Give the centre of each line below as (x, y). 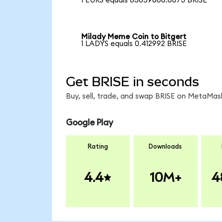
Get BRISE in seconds (132, 82)
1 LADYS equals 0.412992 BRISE (134, 44)
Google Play (89, 122)
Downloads (166, 147)
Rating (98, 147)
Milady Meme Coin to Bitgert (134, 37)
